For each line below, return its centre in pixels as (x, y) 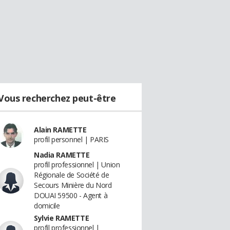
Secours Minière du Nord (73, 185)
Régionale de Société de (72, 175)
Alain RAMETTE (60, 130)
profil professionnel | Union (77, 165)
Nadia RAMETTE (62, 155)
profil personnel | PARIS (71, 139)
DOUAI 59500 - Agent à (71, 195)
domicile (47, 206)
